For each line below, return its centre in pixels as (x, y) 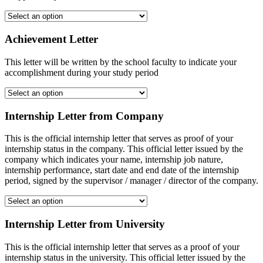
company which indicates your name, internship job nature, (114, 160)
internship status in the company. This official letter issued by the (124, 149)
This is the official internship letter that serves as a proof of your (122, 247)
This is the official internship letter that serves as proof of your (119, 139)
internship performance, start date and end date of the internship (122, 170)
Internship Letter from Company (84, 116)
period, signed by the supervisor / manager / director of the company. (131, 181)
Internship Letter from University (85, 224)
